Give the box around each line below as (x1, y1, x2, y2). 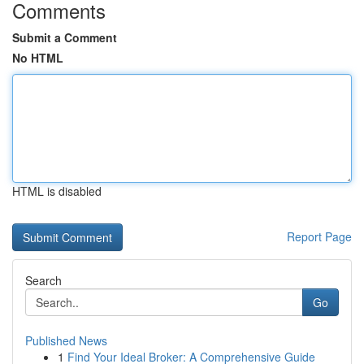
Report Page (287, 228, 352, 245)
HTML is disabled (12, 183, 102, 199)
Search (25, 272, 62, 288)
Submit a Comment (12, 29, 117, 45)
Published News (25, 332, 107, 349)
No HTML (12, 50, 63, 66)
